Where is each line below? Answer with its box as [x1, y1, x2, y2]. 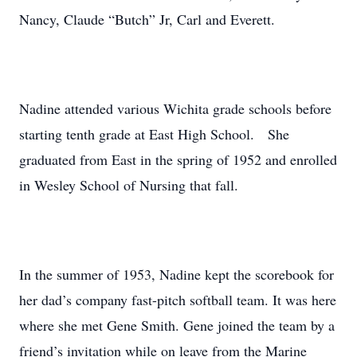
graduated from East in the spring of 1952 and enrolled [19, 150, 337, 169]
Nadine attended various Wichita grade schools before [19, 99, 331, 118]
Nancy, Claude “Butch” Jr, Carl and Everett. [19, 10, 275, 29]
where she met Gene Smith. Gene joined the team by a [19, 316, 335, 335]
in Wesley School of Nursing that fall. [19, 175, 238, 194]
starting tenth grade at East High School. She [19, 124, 289, 143]
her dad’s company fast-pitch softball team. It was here [19, 290, 336, 309]
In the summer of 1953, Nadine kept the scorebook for [19, 265, 334, 284]
